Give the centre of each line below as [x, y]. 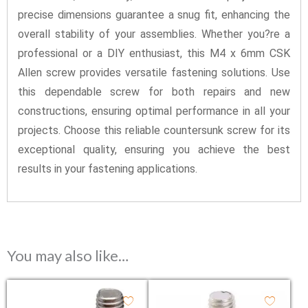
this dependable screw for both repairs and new [154, 92]
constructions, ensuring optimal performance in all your [154, 111]
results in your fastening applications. [108, 169]
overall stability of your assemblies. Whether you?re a [154, 34]
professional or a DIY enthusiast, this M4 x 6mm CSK [154, 54]
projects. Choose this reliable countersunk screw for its [154, 131]
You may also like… [68, 255]
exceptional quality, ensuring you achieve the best [154, 150]
